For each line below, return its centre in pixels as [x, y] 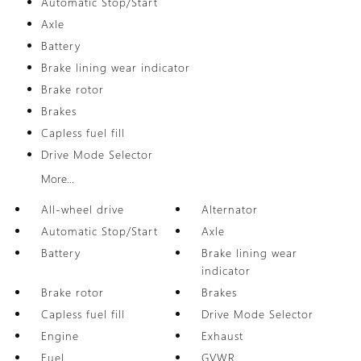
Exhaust [223, 336]
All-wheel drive [82, 209]
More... [57, 178]
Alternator [230, 209]
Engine [60, 336]
